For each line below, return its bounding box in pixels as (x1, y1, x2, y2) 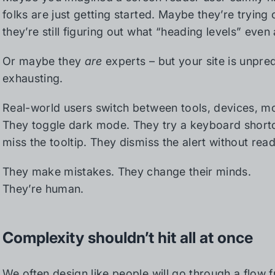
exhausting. (2, 72, 63, 85)
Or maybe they (2, 55, 85, 68)
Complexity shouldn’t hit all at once (2, 228, 253, 247)
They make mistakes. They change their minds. (2, 165, 251, 178)
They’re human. (2, 182, 84, 195)
